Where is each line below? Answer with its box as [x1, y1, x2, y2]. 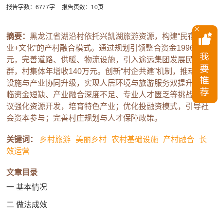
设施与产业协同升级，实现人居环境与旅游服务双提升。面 [6, 79, 209, 88]
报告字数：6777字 [6, 4, 55, 11]
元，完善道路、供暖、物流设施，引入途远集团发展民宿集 [6, 55, 209, 64]
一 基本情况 [6, 183, 48, 192]
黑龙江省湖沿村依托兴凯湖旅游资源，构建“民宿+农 [30, 32, 208, 41]
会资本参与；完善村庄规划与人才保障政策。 [6, 114, 163, 123]
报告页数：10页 [62, 4, 104, 11]
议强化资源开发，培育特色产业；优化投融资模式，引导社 [6, 102, 209, 111]
